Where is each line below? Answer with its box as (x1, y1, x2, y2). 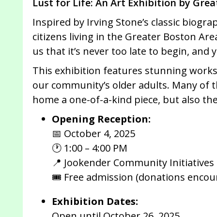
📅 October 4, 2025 (52, 127, 135, 140)
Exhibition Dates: (52, 195, 138, 208)
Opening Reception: (52, 112, 151, 126)
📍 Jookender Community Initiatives (52, 156, 214, 170)
